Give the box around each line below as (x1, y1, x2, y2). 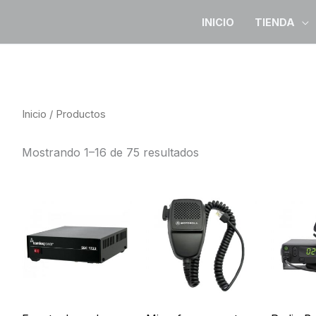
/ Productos (46, 108, 106, 121)
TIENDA (255, 16, 296, 28)
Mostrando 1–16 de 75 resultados (21, 145, 199, 160)
